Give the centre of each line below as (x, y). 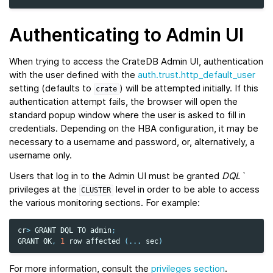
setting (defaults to (51, 88)
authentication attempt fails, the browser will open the (123, 102)
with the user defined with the (73, 75)
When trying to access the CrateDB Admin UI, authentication (136, 62)
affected (103, 242)
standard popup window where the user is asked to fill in (127, 115)
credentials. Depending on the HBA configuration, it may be (134, 129)
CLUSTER (96, 190)
